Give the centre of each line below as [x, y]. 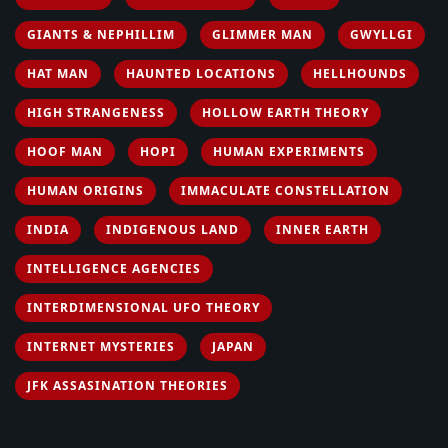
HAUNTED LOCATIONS [201, 73]
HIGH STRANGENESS [96, 112]
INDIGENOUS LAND [172, 229]
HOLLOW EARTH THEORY [285, 112]
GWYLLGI [381, 34]
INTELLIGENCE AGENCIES [114, 268]
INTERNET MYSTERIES [101, 346]
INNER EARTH [322, 229]
